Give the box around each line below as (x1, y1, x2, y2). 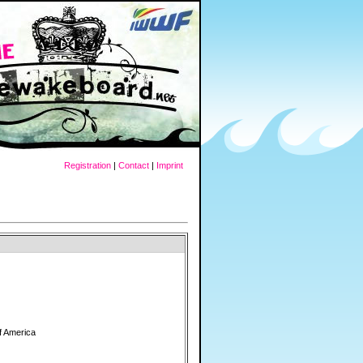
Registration (64, 160, 111, 170)
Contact (118, 160, 149, 170)
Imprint (156, 160, 183, 170)
